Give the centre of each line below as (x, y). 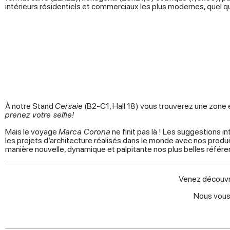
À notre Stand (30, 106)
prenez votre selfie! (40, 115)
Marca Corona (84, 132)
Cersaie (69, 106)
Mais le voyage (32, 132)
